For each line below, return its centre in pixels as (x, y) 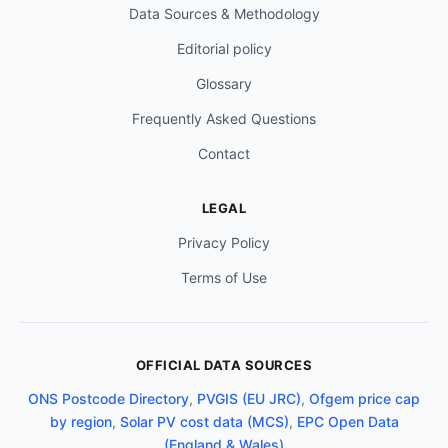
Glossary (224, 84)
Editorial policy (224, 49)
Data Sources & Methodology (224, 14)
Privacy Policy (224, 243)
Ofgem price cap (364, 399)
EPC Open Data (347, 422)
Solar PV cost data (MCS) (204, 422)
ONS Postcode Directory (108, 399)
